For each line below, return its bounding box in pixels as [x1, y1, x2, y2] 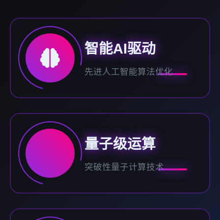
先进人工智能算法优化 [84, 66, 173, 77]
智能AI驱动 [84, 40, 156, 56]
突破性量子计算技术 [84, 162, 164, 172]
